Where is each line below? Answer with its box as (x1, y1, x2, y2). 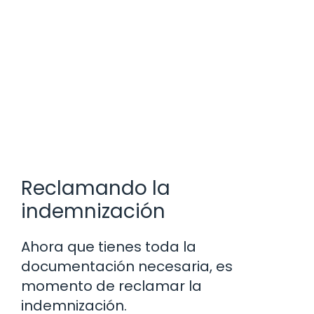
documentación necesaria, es (21, 256, 233, 276)
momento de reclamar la (21, 275, 202, 296)
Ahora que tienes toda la (21, 236, 196, 257)
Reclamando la (21, 174, 170, 202)
